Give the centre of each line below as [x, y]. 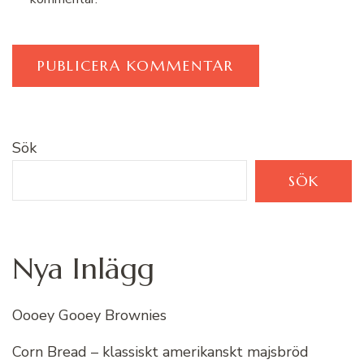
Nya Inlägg [83, 268]
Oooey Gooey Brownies [89, 315]
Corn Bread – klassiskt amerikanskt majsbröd [160, 351]
